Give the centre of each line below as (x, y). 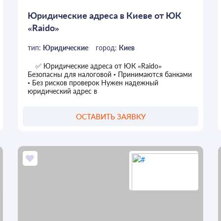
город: (107, 47)
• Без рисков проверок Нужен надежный (93, 82)
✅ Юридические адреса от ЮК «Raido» (94, 66)
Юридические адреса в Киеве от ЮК (104, 15)
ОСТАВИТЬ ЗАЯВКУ (110, 117)
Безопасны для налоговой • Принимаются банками (110, 74)
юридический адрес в (62, 91)
